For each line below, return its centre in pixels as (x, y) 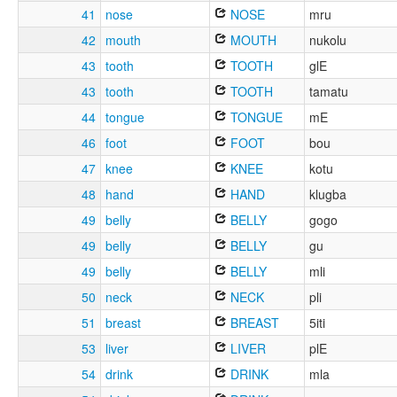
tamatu (329, 92)
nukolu (328, 40)
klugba (328, 195)
